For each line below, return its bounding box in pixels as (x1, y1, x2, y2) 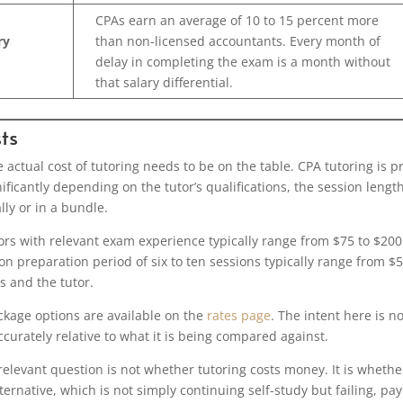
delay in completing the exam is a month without (95, 52, 391, 70)
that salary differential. (95, 73, 234, 91)
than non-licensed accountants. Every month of (95, 31, 381, 49)
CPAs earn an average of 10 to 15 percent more (95, 11, 380, 29)
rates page (207, 306, 272, 324)
